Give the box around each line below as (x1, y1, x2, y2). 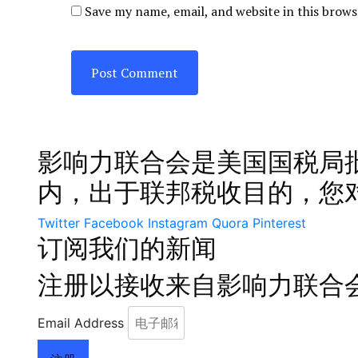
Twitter (38, 215, 80, 231)
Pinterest (253, 215, 306, 231)
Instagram (148, 215, 208, 231)
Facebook (84, 215, 144, 231)
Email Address (38, 315, 124, 331)
